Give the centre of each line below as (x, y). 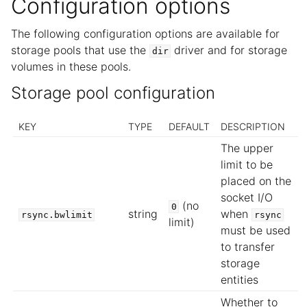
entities (240, 280)
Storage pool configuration (113, 93)
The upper (247, 148)
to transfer (248, 247)
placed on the (256, 181)
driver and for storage (229, 50)
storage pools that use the (80, 50)
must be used (256, 231)
